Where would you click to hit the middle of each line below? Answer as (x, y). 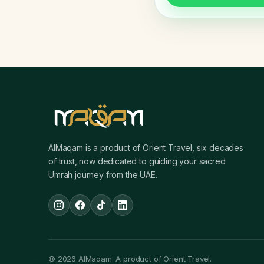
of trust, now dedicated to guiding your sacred (137, 161)
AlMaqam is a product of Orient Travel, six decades (146, 148)
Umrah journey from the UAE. (103, 175)
